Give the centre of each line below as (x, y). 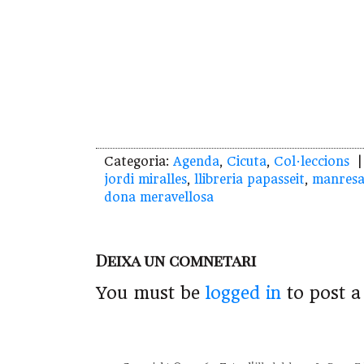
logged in (243, 294)
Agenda (196, 162)
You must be (151, 294)
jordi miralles (145, 180)
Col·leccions (312, 162)
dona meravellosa (159, 198)
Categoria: (139, 162)
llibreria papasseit (249, 180)
